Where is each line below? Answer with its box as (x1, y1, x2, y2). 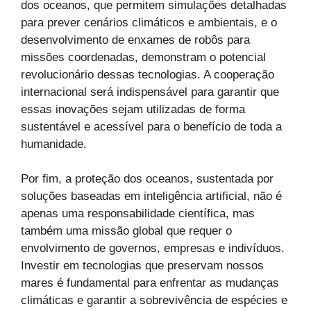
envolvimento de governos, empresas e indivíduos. (21, 242, 285, 255)
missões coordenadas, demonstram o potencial (21, 50, 266, 64)
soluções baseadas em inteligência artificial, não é (21, 190, 282, 203)
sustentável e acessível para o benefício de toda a (21, 119, 282, 133)
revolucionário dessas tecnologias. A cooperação (21, 67, 274, 81)
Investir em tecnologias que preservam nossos (21, 259, 264, 273)
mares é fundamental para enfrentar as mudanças (21, 276, 279, 290)
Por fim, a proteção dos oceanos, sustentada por (21, 172, 274, 186)
